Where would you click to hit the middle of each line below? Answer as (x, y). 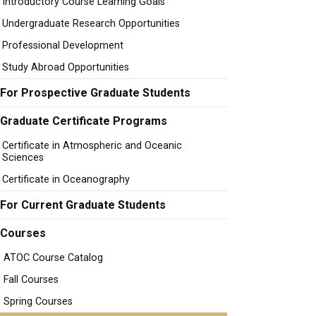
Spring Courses (38, 302)
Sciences (23, 158)
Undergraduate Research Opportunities (91, 24)
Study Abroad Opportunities (66, 67)
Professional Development (63, 45)
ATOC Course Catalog (53, 258)
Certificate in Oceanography (66, 180)
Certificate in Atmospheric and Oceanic (92, 146)
